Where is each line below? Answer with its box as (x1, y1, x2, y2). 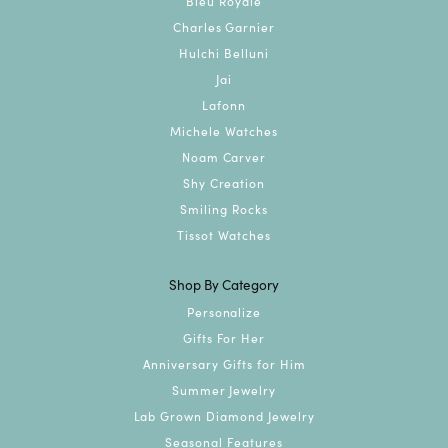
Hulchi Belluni (179, 43, 269, 61)
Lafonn (202, 95, 246, 113)
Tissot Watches (177, 225, 271, 243)
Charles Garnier (172, 17, 276, 35)
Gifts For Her (182, 328, 266, 346)
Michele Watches (170, 121, 278, 139)
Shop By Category (169, 274, 279, 294)
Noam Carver (181, 147, 267, 165)
